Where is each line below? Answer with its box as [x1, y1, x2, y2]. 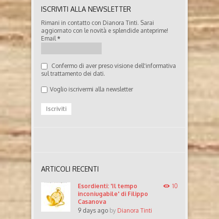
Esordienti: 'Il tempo [78, 182, 137, 190]
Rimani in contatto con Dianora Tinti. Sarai [41, 19, 154, 27]
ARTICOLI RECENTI [41, 165, 99, 174]
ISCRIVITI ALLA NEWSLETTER [41, 5, 131, 14]
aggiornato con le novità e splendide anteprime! [41, 27, 168, 35]
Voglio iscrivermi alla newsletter [50, 86, 133, 93]
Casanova [78, 198, 106, 206]
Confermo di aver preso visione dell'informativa [50, 62, 176, 70]
